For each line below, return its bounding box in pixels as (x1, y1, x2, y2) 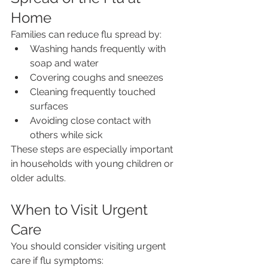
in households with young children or (11, 158, 176, 170)
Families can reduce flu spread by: (11, 29, 162, 41)
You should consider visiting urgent (11, 240, 168, 252)
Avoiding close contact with (30, 115, 153, 127)
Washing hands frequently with (30, 43, 168, 55)
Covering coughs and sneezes (30, 72, 163, 84)
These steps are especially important (11, 144, 175, 156)
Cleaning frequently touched (30, 86, 158, 98)
